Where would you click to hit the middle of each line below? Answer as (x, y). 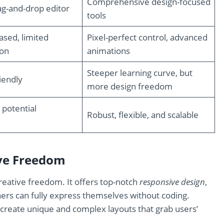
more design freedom (129, 86)
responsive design (172, 182)
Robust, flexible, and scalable (142, 115)
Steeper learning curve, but (139, 73)
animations (108, 51)
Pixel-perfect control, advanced (147, 37)
